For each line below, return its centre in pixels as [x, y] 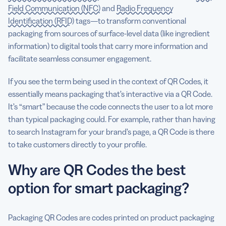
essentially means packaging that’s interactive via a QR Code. [110, 94]
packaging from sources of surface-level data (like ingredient [109, 33]
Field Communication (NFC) [54, 8]
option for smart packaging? [99, 188]
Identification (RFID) [41, 20]
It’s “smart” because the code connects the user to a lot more [110, 106]
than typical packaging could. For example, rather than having [112, 119]
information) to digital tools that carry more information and [108, 46]
